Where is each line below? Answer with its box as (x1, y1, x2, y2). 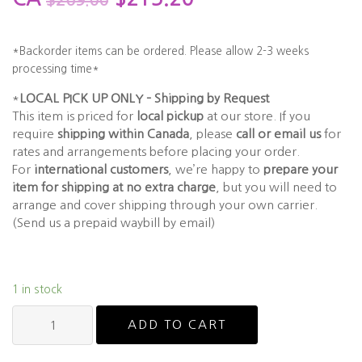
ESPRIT (11, 307, 49, 320)
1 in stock (12, 284, 62, 296)
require (12, 128, 57, 141)
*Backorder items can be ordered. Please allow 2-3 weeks (12, 46, 309, 57)
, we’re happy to (168, 163, 263, 176)
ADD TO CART (128, 318, 226, 331)
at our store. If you (204, 110, 310, 123)
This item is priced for (12, 110, 137, 123)
